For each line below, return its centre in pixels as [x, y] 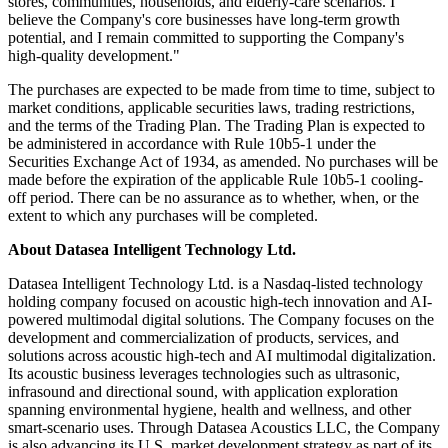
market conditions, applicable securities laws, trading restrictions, [211, 107]
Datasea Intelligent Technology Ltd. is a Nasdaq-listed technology [215, 283]
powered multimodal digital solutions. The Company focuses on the [221, 319]
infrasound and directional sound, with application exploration [203, 391]
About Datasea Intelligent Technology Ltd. [152, 249]
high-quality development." [94, 55]
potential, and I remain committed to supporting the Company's [206, 37]
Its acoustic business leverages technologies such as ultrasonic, [204, 373]
